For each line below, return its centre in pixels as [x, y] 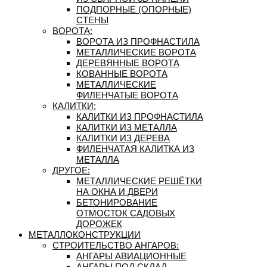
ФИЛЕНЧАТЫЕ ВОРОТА [127, 95]
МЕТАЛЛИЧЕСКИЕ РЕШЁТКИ [139, 181]
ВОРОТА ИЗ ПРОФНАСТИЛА [138, 42]
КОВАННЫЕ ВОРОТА [122, 74]
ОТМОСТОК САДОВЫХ [126, 213]
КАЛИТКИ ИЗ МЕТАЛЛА [127, 128]
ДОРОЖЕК [99, 224]
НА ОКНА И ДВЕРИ [117, 192]
